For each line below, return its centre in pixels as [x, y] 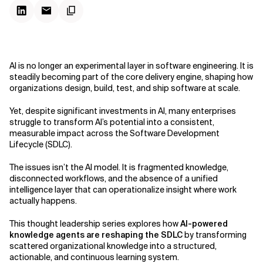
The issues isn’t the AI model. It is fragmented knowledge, [119, 167]
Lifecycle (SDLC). [41, 144]
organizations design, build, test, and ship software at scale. [125, 88]
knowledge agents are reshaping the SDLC [96, 235]
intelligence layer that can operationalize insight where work [123, 190]
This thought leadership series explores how [95, 224]
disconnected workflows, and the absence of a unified [114, 178]
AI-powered [204, 224]
